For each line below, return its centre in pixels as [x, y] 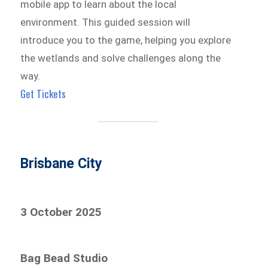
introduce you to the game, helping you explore [126, 40]
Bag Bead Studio [64, 258]
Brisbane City [62, 164]
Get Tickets [43, 94]
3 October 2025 [61, 212]
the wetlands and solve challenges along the [121, 58]
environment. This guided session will [106, 22]
